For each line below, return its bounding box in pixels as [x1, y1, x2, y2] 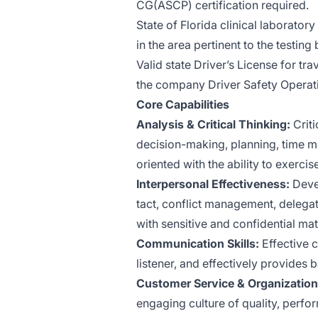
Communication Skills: [136, 236, 259, 251]
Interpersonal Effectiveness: [136, 177, 290, 191]
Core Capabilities [136, 97, 229, 111]
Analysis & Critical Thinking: [136, 117, 290, 131]
